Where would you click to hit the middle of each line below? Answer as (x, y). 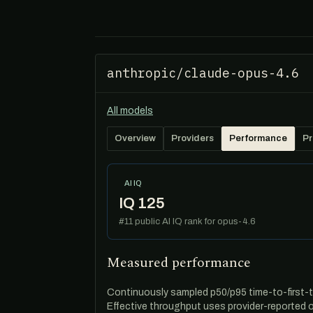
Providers (192, 138)
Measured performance (179, 263)
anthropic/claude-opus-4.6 (203, 73)
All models (130, 111)
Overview (135, 138)
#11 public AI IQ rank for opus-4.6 (187, 221)
